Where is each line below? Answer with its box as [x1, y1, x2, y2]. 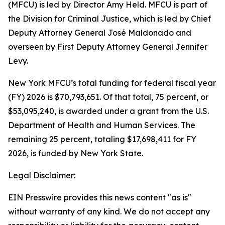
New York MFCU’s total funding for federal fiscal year [8, 78, 216, 88]
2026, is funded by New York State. [8, 148, 143, 158]
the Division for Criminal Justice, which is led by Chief [8, 14, 211, 24]
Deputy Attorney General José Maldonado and [8, 28, 191, 38]
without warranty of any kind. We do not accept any [8, 206, 210, 216]
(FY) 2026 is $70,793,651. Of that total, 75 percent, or [8, 92, 208, 102]
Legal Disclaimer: [8, 170, 75, 180]
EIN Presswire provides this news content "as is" [8, 192, 191, 202]
